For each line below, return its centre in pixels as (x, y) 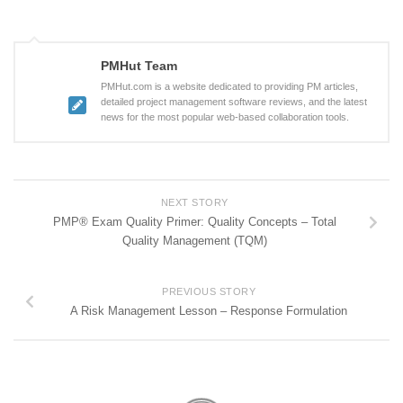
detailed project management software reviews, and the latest (234, 102)
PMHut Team (139, 66)
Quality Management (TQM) (194, 241)
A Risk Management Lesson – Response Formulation (209, 310)
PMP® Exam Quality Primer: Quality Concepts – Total (194, 222)
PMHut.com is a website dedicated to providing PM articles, (229, 87)
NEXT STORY (194, 203)
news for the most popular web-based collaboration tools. (225, 117)
